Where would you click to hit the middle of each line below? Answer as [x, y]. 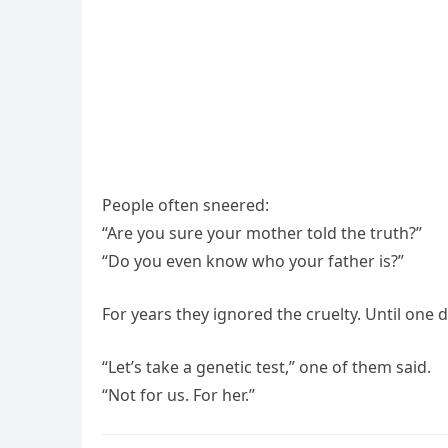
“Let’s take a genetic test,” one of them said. [266, 367]
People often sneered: [185, 205]
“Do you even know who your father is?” [253, 261]
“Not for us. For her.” [178, 395]
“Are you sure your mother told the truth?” [262, 233]
